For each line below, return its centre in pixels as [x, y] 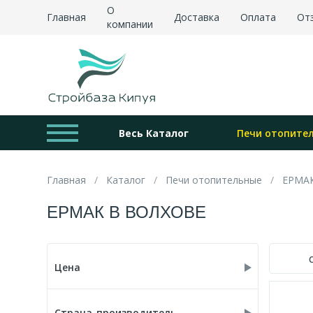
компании [130, 24]
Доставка [197, 17]
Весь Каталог [154, 133]
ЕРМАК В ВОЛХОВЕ [127, 211]
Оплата [259, 17]
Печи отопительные [214, 180]
